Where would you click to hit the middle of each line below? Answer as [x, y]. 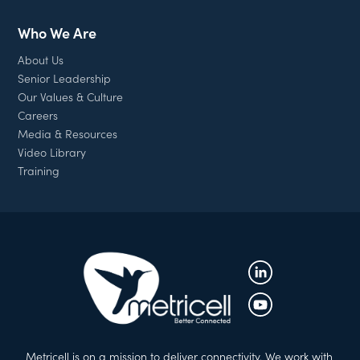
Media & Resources [68, 133]
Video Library [52, 151]
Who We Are [57, 32]
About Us [41, 59]
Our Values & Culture [71, 96]
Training [39, 170]
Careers [38, 115]
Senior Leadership [65, 78]
